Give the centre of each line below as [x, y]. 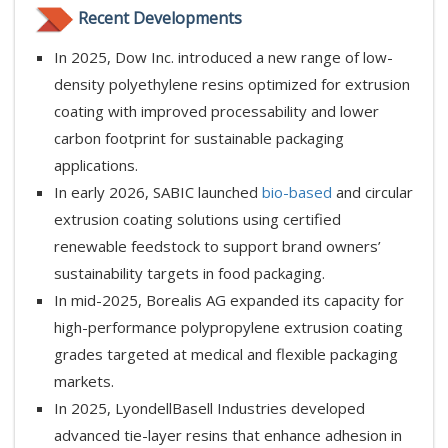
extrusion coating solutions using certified [197, 219]
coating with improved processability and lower [216, 111]
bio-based [297, 192]
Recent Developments [160, 18]
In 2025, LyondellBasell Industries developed [209, 408]
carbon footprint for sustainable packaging [199, 138]
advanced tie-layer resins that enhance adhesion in [228, 435]
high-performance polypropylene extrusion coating [228, 327]
